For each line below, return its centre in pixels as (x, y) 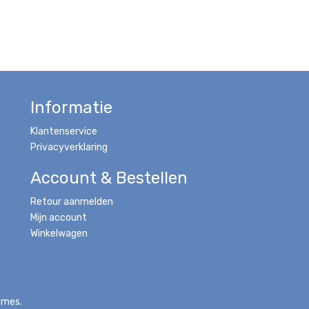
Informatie (71, 108)
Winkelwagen (59, 233)
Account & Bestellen (109, 178)
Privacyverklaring (69, 147)
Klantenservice (64, 131)
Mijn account (59, 218)
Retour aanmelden (72, 202)
